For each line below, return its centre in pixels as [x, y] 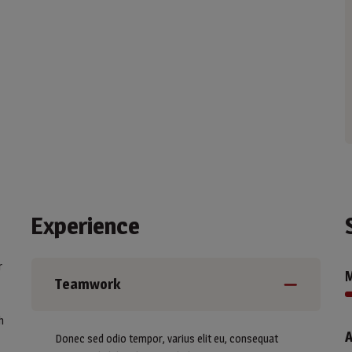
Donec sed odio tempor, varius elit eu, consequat [167, 339]
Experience [85, 226]
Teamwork [88, 284]
